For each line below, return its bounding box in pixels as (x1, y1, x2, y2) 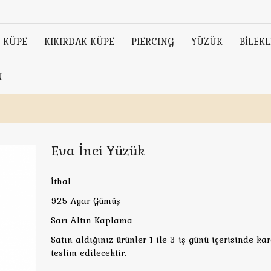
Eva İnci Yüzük (51, 140, 145, 161)
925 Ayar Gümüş (51, 194, 120, 207)
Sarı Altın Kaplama (51, 214, 132, 227)
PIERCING (131, 34, 174, 48)
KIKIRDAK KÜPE (44, 34, 114, 48)
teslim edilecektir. (51, 246, 126, 260)
